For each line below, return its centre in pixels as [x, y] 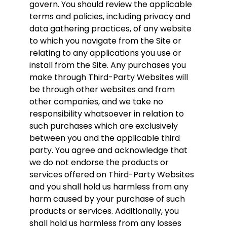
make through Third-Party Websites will [109, 77]
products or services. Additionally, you [104, 211]
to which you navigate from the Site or [105, 41]
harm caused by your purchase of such [107, 199]
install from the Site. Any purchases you [108, 65]
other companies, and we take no [96, 101]
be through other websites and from [102, 89]
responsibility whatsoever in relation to [107, 113]
